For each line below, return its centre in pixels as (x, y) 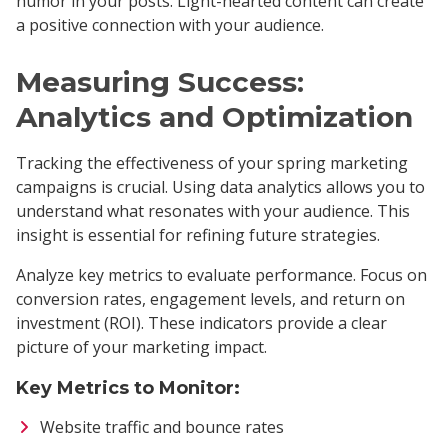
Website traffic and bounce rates (162, 427)
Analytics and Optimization (214, 117)
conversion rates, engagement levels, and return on (210, 299)
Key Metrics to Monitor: (128, 388)
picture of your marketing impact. (141, 347)
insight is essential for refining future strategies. (198, 235)
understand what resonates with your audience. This (213, 211)
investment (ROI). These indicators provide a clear (201, 323)
